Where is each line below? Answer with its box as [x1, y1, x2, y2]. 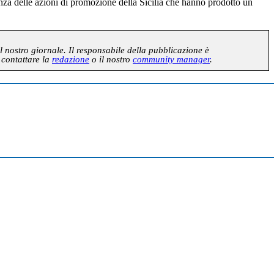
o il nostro [89, 54, 133, 64]
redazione [52, 54, 89, 64]
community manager [133, 54, 210, 64]
